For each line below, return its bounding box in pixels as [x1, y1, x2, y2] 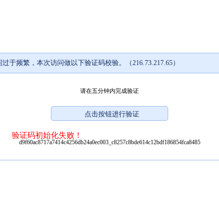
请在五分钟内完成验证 [80, 87, 139, 94]
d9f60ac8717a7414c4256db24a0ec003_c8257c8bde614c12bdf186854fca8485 [19, 138, 200, 146]
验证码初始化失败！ [12, 131, 82, 139]
